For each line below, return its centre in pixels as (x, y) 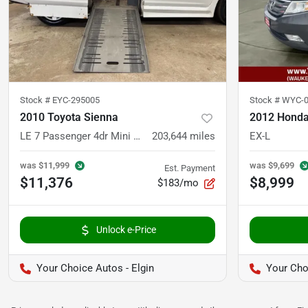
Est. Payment (190, 168)
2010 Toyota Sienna (69, 118)
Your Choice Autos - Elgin (95, 268)
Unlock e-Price (126, 230)
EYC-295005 (76, 100)
